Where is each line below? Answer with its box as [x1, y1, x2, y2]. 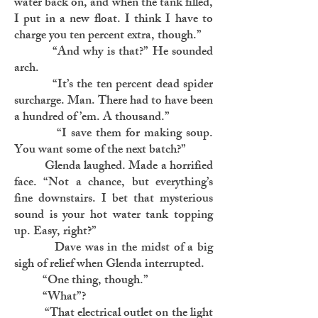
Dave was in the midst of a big [14, 238, 213, 259]
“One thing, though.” [14, 270, 148, 292]
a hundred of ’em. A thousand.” [14, 107, 170, 128]
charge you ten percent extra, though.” [14, 26, 202, 47]
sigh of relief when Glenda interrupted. [14, 254, 204, 275]
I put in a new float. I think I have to [14, 9, 213, 31]
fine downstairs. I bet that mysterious [14, 189, 213, 210]
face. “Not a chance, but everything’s [14, 172, 213, 194]
